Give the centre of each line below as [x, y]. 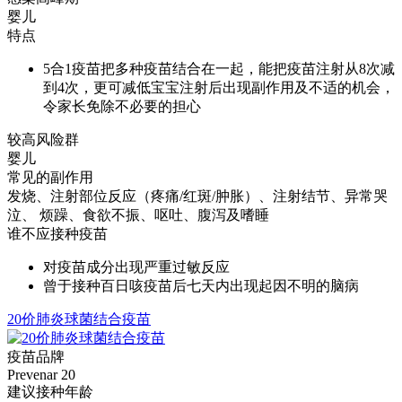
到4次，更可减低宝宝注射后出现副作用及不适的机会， [219, 87]
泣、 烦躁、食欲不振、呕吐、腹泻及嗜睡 [138, 214]
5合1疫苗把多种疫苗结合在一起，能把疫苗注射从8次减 [219, 68]
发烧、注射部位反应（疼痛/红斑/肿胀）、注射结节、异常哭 [197, 196]
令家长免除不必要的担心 [122, 106]
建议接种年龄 [50, 391]
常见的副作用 [50, 177]
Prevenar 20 [41, 374]
